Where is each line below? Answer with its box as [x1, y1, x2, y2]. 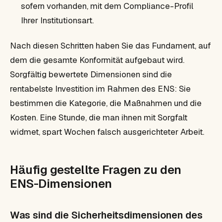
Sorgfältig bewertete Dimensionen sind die [10, 68, 172, 80]
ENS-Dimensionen [10, 175, 112, 191]
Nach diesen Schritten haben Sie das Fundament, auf [10, 40, 211, 51]
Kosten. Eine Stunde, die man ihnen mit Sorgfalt [10, 111, 187, 123]
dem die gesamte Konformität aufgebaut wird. [10, 54, 184, 65]
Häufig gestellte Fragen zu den [10, 162, 181, 177]
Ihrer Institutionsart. [21, 14, 94, 26]
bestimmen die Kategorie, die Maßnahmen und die [10, 97, 202, 109]
